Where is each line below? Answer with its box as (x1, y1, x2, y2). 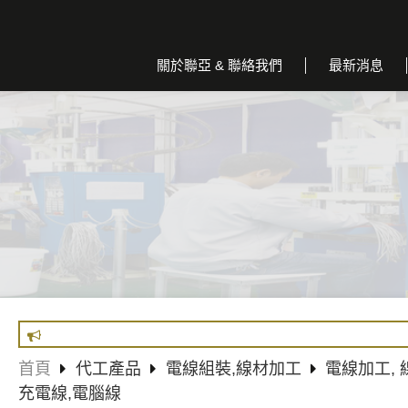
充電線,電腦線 (18, 383, 121, 403)
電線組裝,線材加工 (165, 359, 301, 378)
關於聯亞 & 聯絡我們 (157, 56, 282, 73)
